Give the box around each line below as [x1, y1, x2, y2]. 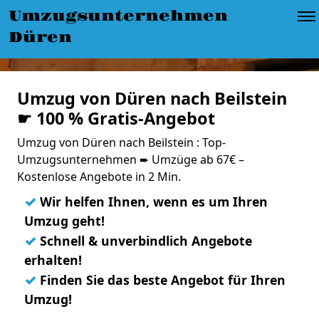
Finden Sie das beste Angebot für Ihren [36, 271, 286, 288]
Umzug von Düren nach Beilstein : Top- [17, 135, 226, 150]
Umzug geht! [24, 212, 105, 229]
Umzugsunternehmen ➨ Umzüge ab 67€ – [17, 152, 244, 167]
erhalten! [24, 251, 82, 268]
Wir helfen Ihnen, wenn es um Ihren [36, 193, 268, 210]
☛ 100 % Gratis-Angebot [17, 107, 215, 130]
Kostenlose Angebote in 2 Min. [17, 169, 181, 184]
